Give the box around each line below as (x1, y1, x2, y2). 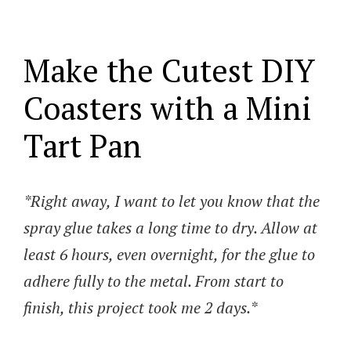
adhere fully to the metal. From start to (24, 270, 284, 291)
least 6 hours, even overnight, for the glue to (24, 243, 315, 265)
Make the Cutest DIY (24, 49, 315, 91)
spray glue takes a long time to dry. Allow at (24, 216, 317, 238)
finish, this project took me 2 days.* (24, 296, 257, 318)
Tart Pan (24, 124, 142, 166)
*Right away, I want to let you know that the (24, 190, 320, 212)
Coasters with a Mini (24, 86, 312, 128)
